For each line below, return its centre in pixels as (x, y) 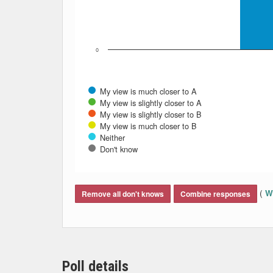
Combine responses (215, 194)
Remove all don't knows (123, 194)
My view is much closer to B (148, 126)
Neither (112, 137)
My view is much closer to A (148, 91)
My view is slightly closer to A (151, 103)
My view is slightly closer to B (151, 114)
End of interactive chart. (126, 177)
